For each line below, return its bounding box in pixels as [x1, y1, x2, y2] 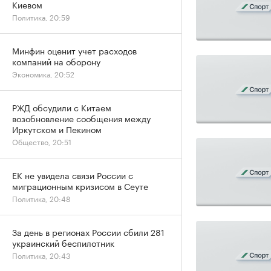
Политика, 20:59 [12, 11, 70, 22]
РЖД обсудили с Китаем [12, 100, 111, 114]
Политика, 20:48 [12, 192, 70, 204]
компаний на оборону [12, 54, 100, 68]
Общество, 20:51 [12, 135, 71, 147]
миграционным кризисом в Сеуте [12, 179, 148, 192]
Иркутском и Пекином [12, 122, 102, 135]
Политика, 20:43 [12, 249, 70, 261]
